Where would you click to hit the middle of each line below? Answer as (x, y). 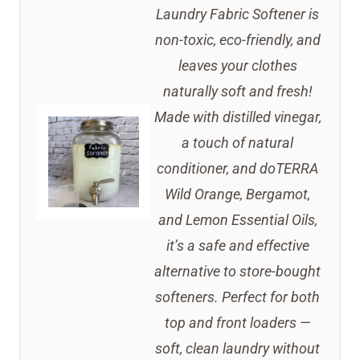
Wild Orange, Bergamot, (238, 194)
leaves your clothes (237, 66)
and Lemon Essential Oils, (237, 220)
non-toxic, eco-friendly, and (237, 40)
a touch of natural (238, 143)
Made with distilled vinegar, (237, 117)
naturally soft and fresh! (237, 92)
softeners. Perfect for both (238, 297)
